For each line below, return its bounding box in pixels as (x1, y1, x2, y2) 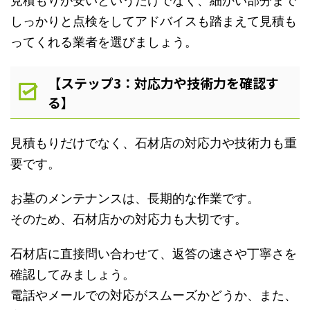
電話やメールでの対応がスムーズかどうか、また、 (10, 288, 297, 303)
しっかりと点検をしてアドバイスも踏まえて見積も (10, 13, 297, 28)
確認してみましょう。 (10, 267, 135, 282)
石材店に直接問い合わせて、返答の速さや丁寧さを (10, 246, 297, 262)
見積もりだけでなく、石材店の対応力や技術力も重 (10, 136, 297, 151)
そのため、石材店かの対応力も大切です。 (10, 212, 247, 227)
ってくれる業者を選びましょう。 (10, 34, 197, 49)
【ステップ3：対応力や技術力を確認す (47, 73, 279, 92)
